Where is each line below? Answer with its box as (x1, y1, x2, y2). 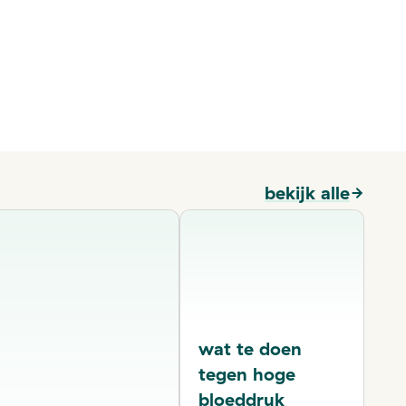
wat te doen (198, 337, 302, 361)
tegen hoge (198, 362, 295, 386)
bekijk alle (265, 181, 350, 204)
